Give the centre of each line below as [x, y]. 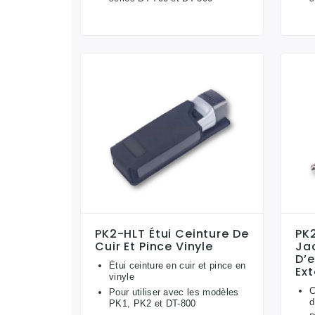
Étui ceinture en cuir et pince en [178, 265]
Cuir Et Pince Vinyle [154, 246]
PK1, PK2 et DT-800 [153, 303]
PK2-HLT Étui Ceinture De [172, 233]
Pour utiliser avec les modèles [174, 292]
